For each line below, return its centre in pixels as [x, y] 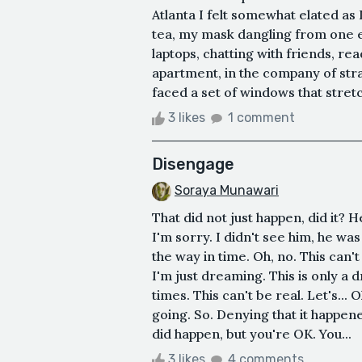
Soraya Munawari [227, 190]
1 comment [261, 117]
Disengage [193, 164]
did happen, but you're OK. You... [252, 333]
